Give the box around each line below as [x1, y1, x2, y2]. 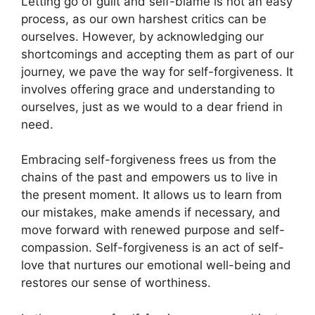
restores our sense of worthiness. [21, 276, 211, 290]
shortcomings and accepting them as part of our [21, 46, 294, 61]
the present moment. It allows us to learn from [21, 188, 282, 202]
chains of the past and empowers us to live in [21, 170, 278, 185]
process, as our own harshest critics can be [21, 11, 266, 26]
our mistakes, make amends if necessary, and [21, 205, 281, 220]
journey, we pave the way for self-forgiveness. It [21, 64, 293, 79]
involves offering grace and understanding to [21, 82, 275, 96]
